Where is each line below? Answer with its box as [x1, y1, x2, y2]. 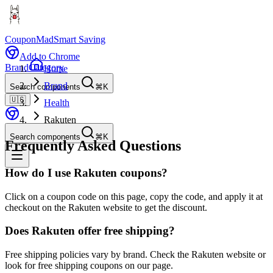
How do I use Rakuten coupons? [5, 166, 168, 179]
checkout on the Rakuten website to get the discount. [5, 202, 207, 213]
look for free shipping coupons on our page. [5, 260, 173, 271]
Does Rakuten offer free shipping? [5, 224, 175, 238]
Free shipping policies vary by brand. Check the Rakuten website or [5, 249, 266, 260]
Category [29, 62, 64, 73]
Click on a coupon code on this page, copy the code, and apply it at [5, 191, 263, 202]
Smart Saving [54, 34, 105, 44]
